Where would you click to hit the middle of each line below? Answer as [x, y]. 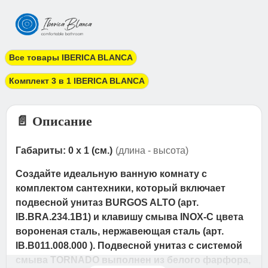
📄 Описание [54, 121]
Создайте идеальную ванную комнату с [112, 174]
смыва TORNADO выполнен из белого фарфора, [133, 260]
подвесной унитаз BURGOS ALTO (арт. [107, 203]
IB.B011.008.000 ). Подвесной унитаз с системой [129, 246]
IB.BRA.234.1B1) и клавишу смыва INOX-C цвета [130, 217]
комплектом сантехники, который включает [121, 188]
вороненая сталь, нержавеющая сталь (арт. [120, 232]
